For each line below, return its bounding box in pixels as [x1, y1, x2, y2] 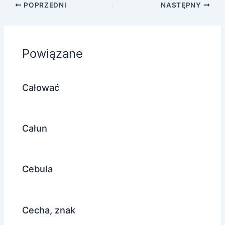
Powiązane [22, 46, 83, 61]
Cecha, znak [22, 204, 76, 215]
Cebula [22, 163, 53, 175]
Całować [22, 82, 60, 93]
